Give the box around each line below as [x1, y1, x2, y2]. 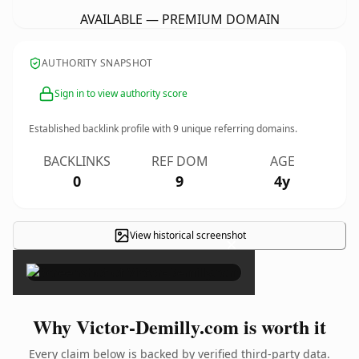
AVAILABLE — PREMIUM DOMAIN [79, 10, 280, 28]
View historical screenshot [129, 228, 246, 242]
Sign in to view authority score [54, 87, 188, 100]
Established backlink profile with [29, 122, 173, 135]
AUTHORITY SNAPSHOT [42, 56, 153, 70]
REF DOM [151, 152, 208, 170]
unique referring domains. [179, 122, 297, 135]
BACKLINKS [43, 152, 111, 170]
